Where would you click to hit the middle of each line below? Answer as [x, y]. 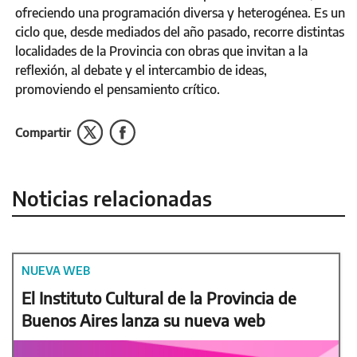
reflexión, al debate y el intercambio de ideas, [141, 70]
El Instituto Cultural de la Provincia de [159, 297]
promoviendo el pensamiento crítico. [119, 89]
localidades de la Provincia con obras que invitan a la [161, 51]
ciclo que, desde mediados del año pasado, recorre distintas [180, 31]
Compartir [43, 132]
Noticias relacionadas [112, 198]
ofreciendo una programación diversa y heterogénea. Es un [180, 12]
